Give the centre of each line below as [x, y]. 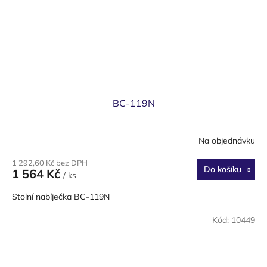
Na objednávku [227, 140]
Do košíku [222, 170]
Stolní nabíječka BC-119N [61, 197]
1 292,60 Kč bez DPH [50, 163]
